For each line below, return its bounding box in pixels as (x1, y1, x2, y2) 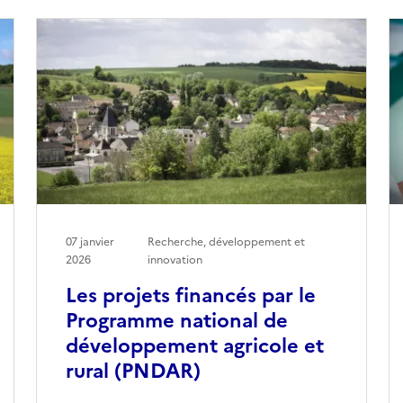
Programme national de (65, 305, 288, 336)
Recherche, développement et (148, 233, 306, 250)
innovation (148, 251, 203, 268)
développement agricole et (65, 330, 324, 361)
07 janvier (65, 233, 114, 250)
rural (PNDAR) (65, 355, 201, 386)
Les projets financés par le (65, 280, 316, 310)
